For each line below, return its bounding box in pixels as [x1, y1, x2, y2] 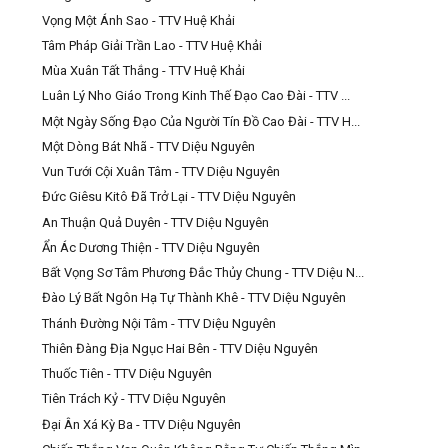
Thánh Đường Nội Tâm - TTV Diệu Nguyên [42, 315, 277, 331]
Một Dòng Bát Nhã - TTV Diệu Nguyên [42, 138, 256, 154]
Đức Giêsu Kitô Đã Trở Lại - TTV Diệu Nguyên [42, 189, 297, 205]
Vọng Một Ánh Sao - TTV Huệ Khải [42, 12, 236, 28]
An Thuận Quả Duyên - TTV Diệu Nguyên [42, 214, 270, 230]
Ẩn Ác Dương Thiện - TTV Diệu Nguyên [42, 239, 261, 255]
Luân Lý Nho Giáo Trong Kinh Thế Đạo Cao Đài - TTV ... [42, 88, 351, 104]
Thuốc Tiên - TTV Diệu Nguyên [42, 366, 213, 382]
